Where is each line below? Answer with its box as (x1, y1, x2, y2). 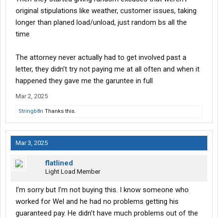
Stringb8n (18, 108, 43, 115)
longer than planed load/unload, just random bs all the (16, 18, 187, 27)
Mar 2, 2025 (16, 92, 48, 100)
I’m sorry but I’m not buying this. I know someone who (16, 185, 189, 195)
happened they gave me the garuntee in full (16, 76, 153, 86)
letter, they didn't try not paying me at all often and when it (16, 65, 200, 74)
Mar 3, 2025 (16, 139, 48, 147)
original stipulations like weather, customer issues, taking (16, 6, 197, 16)
